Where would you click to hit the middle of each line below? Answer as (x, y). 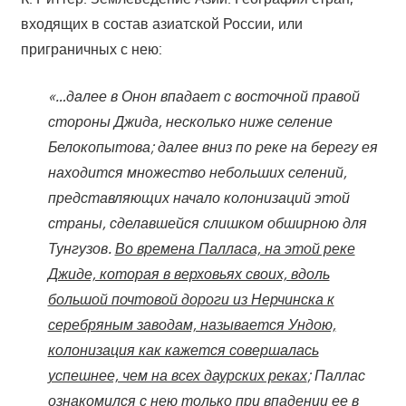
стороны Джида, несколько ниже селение (190, 121)
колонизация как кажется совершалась (183, 349)
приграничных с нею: (91, 48)
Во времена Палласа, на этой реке (235, 248)
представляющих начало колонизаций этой (198, 197)
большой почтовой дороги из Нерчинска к (191, 299)
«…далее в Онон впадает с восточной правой (203, 96)
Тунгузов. (81, 248)
